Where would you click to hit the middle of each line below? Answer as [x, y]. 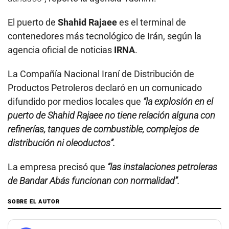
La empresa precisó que [58, 167]
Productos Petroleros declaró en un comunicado [105, 88]
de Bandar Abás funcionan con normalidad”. [94, 181]
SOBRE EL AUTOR [34, 202]
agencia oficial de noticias [61, 50]
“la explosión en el [177, 102]
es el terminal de [153, 22]
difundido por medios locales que [74, 102]
